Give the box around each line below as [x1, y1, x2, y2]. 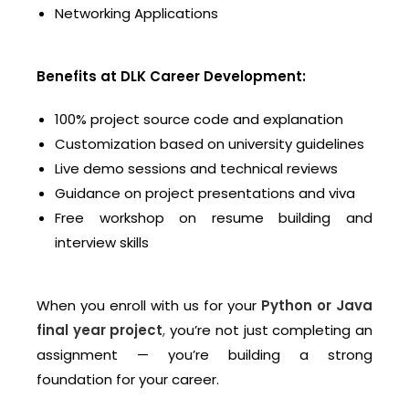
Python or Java [261, 296, 372, 316]
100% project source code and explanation [55, 110, 343, 130]
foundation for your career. [37, 370, 219, 390]
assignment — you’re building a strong [37, 345, 372, 365]
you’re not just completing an [165, 320, 373, 341]
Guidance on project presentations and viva [55, 184, 355, 204]
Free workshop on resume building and [55, 208, 372, 228]
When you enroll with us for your [37, 296, 261, 316]
